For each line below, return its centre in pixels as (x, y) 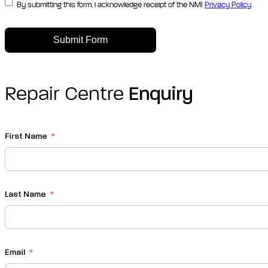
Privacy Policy (228, 5)
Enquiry (161, 95)
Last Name (25, 194)
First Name (26, 136)
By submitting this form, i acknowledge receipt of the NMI (111, 5)
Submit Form (80, 40)
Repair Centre (67, 95)
